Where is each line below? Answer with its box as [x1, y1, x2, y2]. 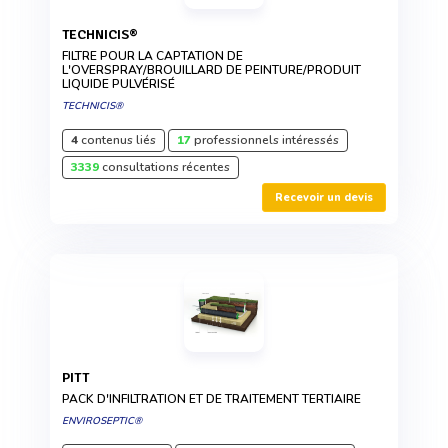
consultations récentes [99, 159, 230, 176]
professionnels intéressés [191, 132, 339, 149]
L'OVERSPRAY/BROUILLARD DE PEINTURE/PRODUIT [62, 62, 361, 79]
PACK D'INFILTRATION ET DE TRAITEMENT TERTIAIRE [62, 391, 361, 408]
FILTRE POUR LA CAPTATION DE [62, 48, 243, 65]
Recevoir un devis [275, 190, 373, 206]
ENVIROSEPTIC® [62, 414, 142, 429]
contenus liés [78, 132, 156, 149]
